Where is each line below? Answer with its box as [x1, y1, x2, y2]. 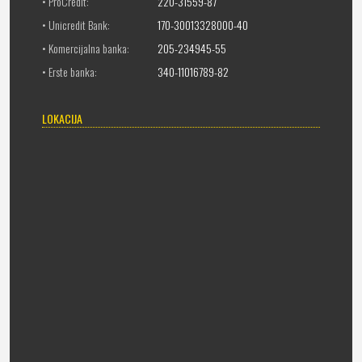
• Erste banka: [42, 63, 97, 80]
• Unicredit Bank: [42, 16, 110, 33]
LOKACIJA [42, 110, 82, 127]
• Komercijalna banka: [42, 40, 129, 57]
